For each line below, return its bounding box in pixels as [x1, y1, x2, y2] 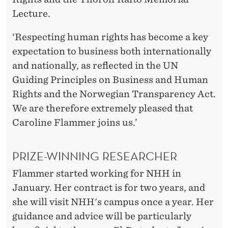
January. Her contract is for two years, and [12, 182, 205, 193]
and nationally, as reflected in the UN [12, 60, 178, 71]
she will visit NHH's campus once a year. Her [12, 196, 214, 208]
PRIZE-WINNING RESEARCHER [12, 148, 177, 164]
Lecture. [12, 8, 52, 19]
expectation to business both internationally [12, 45, 211, 56]
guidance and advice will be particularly [12, 211, 191, 222]
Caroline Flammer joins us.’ [12, 117, 137, 128]
